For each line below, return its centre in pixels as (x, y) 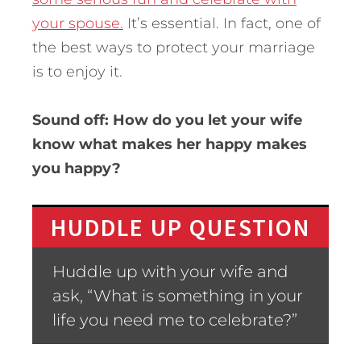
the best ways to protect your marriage (174, 47)
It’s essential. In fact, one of (222, 23)
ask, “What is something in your (178, 295)
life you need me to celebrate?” (175, 320)
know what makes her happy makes (170, 144)
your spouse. (78, 23)
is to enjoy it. (77, 71)
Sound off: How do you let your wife (167, 120)
